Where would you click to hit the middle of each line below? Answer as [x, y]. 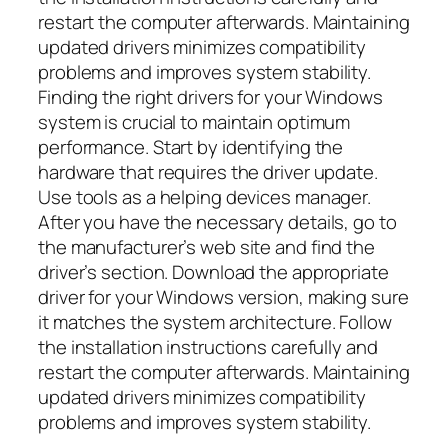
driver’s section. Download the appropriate [213, 272]
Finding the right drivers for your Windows [210, 97]
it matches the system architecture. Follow [215, 322]
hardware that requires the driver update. [208, 172]
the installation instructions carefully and [208, 347]
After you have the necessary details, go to [217, 222]
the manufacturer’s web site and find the [206, 247]
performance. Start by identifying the [191, 147]
